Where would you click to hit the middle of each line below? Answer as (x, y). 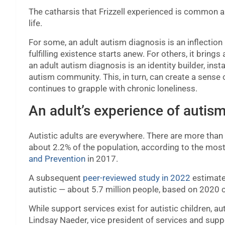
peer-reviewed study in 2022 (137, 178)
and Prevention (57, 159)
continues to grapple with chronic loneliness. (113, 89)
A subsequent (56, 178)
